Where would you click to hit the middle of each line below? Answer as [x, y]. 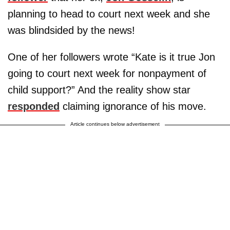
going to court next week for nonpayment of [107, 73]
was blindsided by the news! [71, 30]
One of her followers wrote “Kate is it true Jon [111, 57]
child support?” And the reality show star [99, 90]
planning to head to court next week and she [109, 14]
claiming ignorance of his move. [133, 106]
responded [34, 106]
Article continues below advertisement [115, 124]
